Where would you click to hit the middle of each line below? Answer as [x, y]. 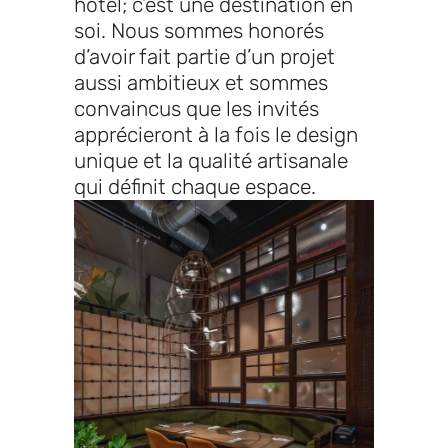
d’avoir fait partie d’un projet [204, 56]
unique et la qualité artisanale [211, 160]
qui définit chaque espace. [195, 186]
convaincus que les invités [196, 108]
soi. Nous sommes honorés [199, 30]
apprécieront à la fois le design [216, 134]
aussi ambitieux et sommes [201, 82]
